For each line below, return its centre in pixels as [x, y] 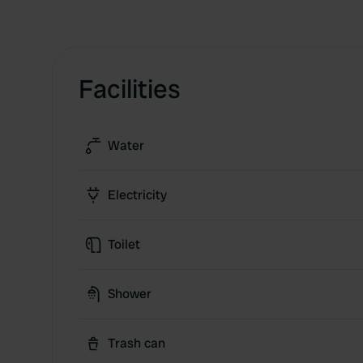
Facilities [130, 89]
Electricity [137, 195]
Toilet [124, 244]
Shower [130, 294]
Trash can [137, 343]
